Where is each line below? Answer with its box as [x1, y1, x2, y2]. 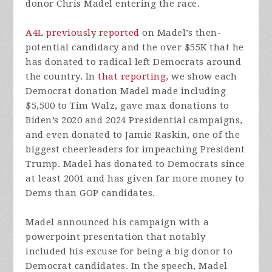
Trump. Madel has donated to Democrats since [25, 158, 245, 170]
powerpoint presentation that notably [25, 231, 206, 243]
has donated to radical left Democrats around [25, 56, 242, 68]
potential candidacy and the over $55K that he [25, 42, 244, 53]
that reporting [98, 71, 166, 83]
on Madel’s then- [139, 27, 222, 39]
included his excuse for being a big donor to [25, 246, 233, 257]
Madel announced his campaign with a [25, 217, 209, 228]
